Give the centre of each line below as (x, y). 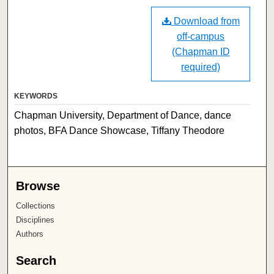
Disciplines (35, 220)
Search (36, 260)
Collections (36, 206)
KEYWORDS (36, 96)
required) (201, 67)
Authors (30, 234)
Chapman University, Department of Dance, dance (123, 115)
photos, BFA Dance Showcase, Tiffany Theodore (120, 130)
